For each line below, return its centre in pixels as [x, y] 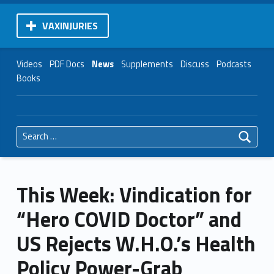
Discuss [194, 64]
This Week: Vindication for [134, 194]
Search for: [22, 126]
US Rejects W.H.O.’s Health [136, 243]
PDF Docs [67, 64]
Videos [29, 64]
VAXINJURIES [70, 25]
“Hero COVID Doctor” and [129, 219]
